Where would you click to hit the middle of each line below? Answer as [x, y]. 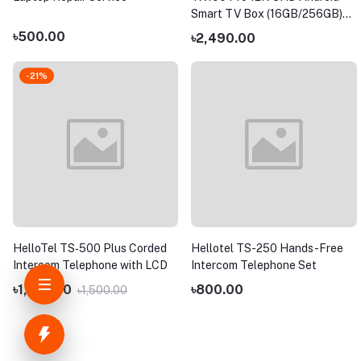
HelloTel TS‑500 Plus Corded [90, 248]
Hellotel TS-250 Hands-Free [268, 248]
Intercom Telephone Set [254, 265]
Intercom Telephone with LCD [90, 265]
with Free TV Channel [248, 31]
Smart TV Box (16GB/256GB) [267, 14]
